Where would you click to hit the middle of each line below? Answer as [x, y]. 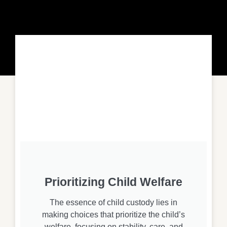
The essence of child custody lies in [113, 202]
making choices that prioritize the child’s [113, 214]
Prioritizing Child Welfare [113, 182]
